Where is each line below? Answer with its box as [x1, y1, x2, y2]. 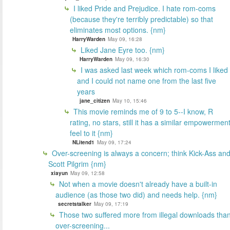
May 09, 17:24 [97, 138, 131, 146]
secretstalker [58, 200, 91, 207]
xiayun [51, 169, 68, 177]
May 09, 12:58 [70, 169, 105, 177]
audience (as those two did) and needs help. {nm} [55, 189, 217, 200]
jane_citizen [80, 97, 110, 104]
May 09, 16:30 [115, 55, 149, 63]
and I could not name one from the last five [77, 75, 216, 86]
